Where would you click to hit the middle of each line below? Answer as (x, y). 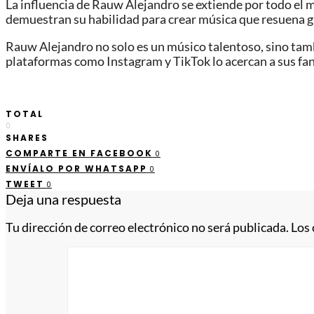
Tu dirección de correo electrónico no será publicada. (147, 227)
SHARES (27, 138)
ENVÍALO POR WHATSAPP (76, 169)
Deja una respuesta (63, 199)
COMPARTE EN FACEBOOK (79, 153)
